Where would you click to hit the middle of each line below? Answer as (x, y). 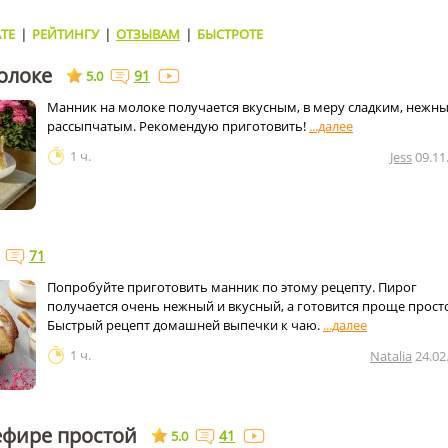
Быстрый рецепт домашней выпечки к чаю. (185, 325)
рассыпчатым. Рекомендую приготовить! (178, 126)
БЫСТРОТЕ (230, 34)
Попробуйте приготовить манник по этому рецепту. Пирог (232, 287)
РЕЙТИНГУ (65, 34)
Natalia (391, 356)
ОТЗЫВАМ (148, 34)
